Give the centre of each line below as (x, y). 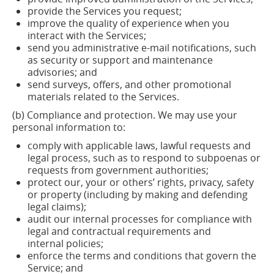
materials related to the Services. (103, 97)
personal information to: (69, 127)
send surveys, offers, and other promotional (129, 84)
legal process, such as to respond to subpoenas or (144, 158)
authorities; (182, 170)
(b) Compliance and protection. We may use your (125, 115)
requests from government (90, 170)
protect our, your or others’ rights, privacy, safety (141, 182)
